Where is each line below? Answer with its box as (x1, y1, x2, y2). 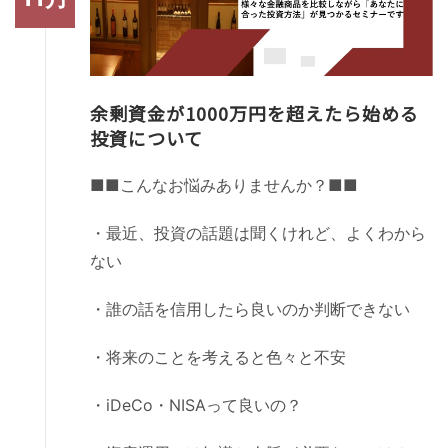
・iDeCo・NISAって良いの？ (90, 394, 302, 415)
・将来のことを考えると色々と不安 (90, 346, 346, 367)
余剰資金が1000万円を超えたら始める (90, 99, 419, 126)
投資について (90, 124, 203, 151)
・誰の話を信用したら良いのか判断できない (90, 298, 410, 319)
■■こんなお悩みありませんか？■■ (90, 174, 358, 195)
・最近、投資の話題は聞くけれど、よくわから (90, 222, 426, 243)
